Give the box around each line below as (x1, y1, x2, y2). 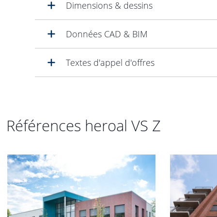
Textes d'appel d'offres (66, 56, 155, 68)
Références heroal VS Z (6, 115, 161, 136)
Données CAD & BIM (66, 28, 148, 40)
